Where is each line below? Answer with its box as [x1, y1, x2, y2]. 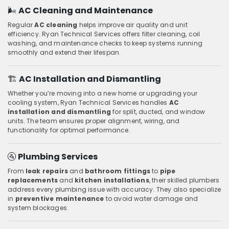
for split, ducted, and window [111, 107, 205, 116]
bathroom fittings [84, 166, 151, 175]
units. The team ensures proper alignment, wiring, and [8, 116, 180, 125]
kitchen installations [75, 175, 149, 185]
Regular [8, 20, 35, 29]
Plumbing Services [18, 150, 98, 163]
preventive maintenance [15, 194, 104, 203]
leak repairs [25, 166, 68, 175]
